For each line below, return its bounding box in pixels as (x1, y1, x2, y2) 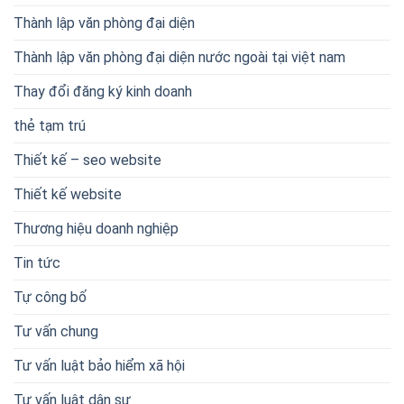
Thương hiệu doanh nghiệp (14, 220, 179, 238)
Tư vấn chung (14, 323, 98, 341)
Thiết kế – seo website (14, 151, 161, 170)
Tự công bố (14, 289, 87, 307)
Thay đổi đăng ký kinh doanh (14, 83, 192, 101)
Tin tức (14, 254, 60, 272)
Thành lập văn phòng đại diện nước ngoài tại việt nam (14, 49, 345, 67)
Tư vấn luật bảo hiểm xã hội (14, 357, 185, 375)
